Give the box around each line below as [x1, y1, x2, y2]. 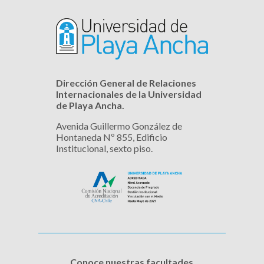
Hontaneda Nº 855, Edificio [55, 131, 167, 143]
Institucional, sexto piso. [55, 143, 153, 154]
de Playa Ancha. [55, 100, 124, 111]
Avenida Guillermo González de [55, 120, 182, 132]
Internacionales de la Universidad [55, 88, 202, 100]
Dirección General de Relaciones [55, 77, 196, 89]
